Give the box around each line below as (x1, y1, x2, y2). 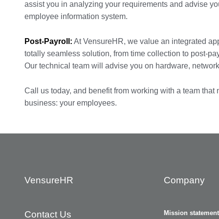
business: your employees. (24, 99, 117, 108)
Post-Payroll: (24, 37, 72, 46)
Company (164, 175, 205, 186)
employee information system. (24, 12, 128, 21)
